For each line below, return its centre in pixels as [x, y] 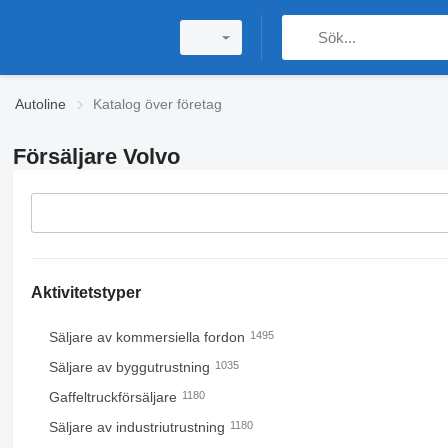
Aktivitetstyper [85, 292]
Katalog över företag [157, 104]
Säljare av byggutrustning [131, 367]
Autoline [40, 104]
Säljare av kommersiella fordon [148, 337]
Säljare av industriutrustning [138, 427]
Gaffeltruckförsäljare [114, 397]
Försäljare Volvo [96, 156]
